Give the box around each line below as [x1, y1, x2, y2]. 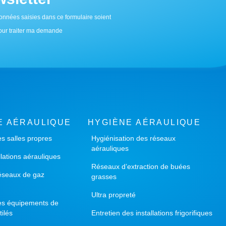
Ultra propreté [91, 191, 136, 199]
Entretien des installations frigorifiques [91, 209, 212, 217]
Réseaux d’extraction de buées [91, 162, 190, 171]
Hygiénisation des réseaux [91, 134, 176, 143]
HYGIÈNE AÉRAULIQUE [88, 118, 201, 127]
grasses [91, 173, 117, 181]
